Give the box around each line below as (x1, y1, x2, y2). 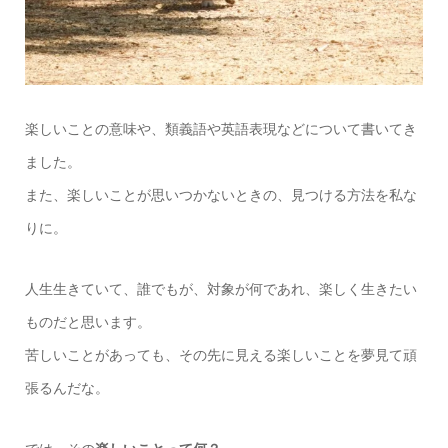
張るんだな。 (24, 380, 109, 397)
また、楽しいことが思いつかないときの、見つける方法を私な (24, 187, 417, 204)
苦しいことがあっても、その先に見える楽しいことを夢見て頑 (24, 347, 417, 364)
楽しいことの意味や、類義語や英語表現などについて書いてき (24, 121, 417, 138)
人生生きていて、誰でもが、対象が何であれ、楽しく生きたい (24, 281, 417, 298)
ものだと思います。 (24, 314, 151, 331)
